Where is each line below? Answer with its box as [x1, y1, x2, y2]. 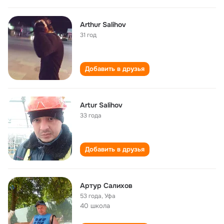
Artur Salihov [80, 100, 122, 109]
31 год [80, 31, 96, 39]
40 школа [80, 201, 110, 210]
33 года [80, 111, 101, 119]
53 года [80, 192, 101, 200]
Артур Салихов [80, 181, 132, 190]
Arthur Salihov [80, 20, 126, 29]
